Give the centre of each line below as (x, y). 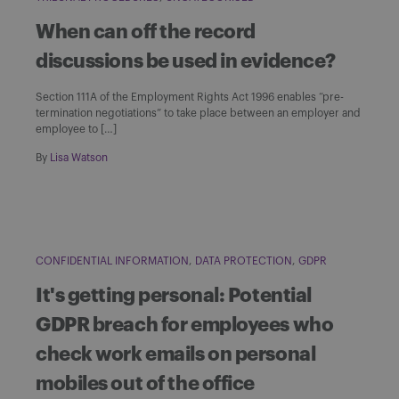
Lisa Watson (79, 157)
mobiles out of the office (145, 383)
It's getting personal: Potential (174, 295)
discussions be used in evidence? (186, 61)
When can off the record (146, 32)
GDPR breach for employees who (185, 325)
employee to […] (76, 129)
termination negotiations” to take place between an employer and (198, 113)
